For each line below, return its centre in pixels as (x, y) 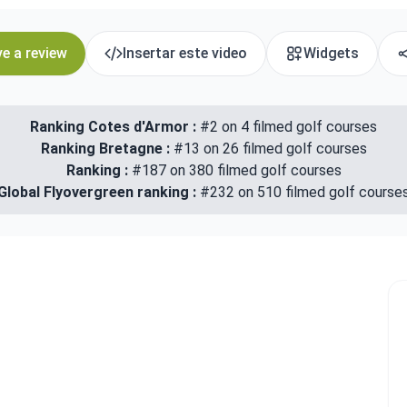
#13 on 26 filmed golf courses (270, 149)
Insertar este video (184, 53)
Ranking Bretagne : (107, 149)
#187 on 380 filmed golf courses (236, 170)
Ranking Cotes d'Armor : (113, 127)
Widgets (331, 53)
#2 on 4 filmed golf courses (287, 127)
